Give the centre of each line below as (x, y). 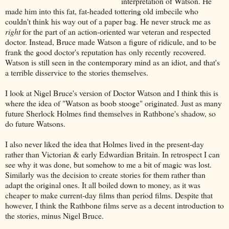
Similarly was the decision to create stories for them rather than (105, 174)
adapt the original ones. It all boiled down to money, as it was (103, 185)
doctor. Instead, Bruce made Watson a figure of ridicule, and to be (111, 41)
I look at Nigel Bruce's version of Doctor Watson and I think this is (112, 93)
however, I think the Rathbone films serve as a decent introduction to (114, 205)
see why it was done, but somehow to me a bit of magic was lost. (108, 164)
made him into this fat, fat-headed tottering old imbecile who (102, 11)
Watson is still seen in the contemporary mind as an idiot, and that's (112, 62)
